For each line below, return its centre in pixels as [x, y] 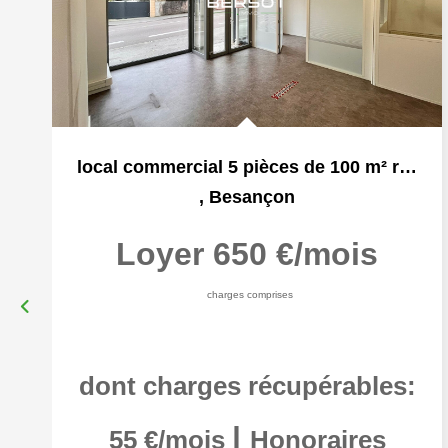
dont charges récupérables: [247, 386]
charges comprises [249, 294]
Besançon [252, 197]
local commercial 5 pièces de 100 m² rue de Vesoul [408, 167]
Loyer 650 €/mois [247, 254]
